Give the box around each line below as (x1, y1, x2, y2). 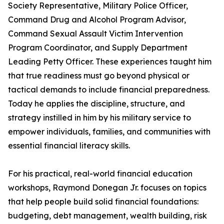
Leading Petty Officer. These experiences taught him (8, 56, 211, 66)
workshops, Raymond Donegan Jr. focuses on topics (8, 182, 206, 192)
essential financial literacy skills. (8, 140, 130, 150)
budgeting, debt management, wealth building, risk (8, 210, 207, 220)
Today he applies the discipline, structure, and (8, 98, 185, 108)
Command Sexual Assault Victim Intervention (8, 28, 183, 38)
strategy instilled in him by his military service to (8, 112, 191, 122)
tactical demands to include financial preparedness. (8, 84, 209, 94)
